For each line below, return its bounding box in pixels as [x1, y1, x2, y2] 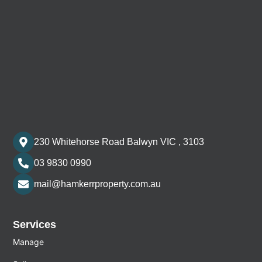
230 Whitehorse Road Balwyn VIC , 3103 [34, 137, 205, 147]
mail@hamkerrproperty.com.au [34, 179, 161, 189]
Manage [13, 236, 44, 247]
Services [13, 218, 57, 230]
